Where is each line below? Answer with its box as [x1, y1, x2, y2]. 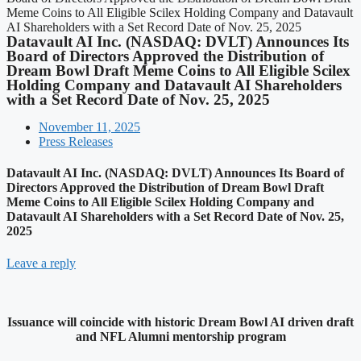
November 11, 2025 [39, 120, 140, 134]
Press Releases [39, 135, 113, 148]
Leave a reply [6, 255, 76, 270]
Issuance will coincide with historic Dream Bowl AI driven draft [7, 314, 354, 329]
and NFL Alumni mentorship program [75, 329, 286, 343]
